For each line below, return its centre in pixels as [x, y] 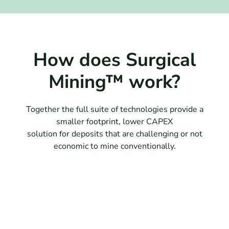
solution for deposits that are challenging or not [114, 134]
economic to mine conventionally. [114, 146]
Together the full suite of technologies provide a [114, 110]
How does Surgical [114, 60]
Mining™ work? [114, 82]
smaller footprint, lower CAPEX [114, 122]
